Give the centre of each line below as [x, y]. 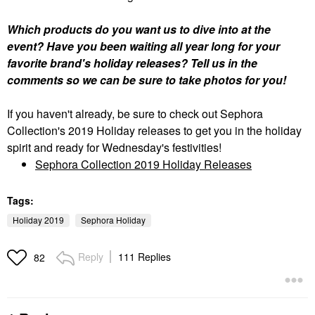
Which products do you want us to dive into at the [139, 29]
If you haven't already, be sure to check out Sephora [135, 113]
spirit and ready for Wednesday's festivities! [114, 147]
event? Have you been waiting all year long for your [143, 46]
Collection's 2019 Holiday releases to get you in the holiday [154, 130]
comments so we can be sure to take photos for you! [147, 79]
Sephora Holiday [113, 219]
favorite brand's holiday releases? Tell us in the [132, 63]
